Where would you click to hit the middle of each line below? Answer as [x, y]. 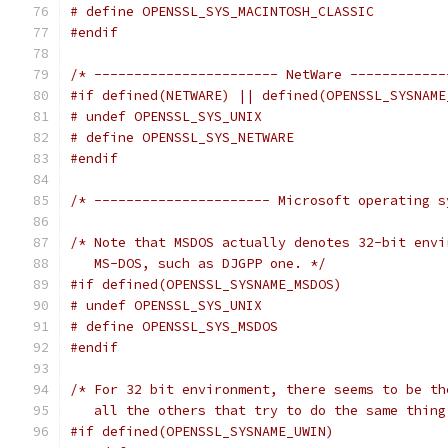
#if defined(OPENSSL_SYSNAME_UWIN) [202, 431]
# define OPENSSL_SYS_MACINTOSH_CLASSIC [222, 11]
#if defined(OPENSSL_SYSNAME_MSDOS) [206, 284]
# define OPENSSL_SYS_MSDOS [174, 326]
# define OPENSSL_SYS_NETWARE [182, 137]
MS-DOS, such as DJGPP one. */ [198, 263]
